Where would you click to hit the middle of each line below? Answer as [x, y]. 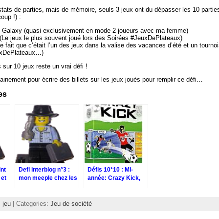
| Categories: [30, 203]
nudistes [30, 186]
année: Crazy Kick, [114, 178]
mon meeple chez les [48, 178]
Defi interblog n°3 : [44, 170]
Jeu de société [71, 203]
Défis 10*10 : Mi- [110, 170]
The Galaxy [103, 195]
